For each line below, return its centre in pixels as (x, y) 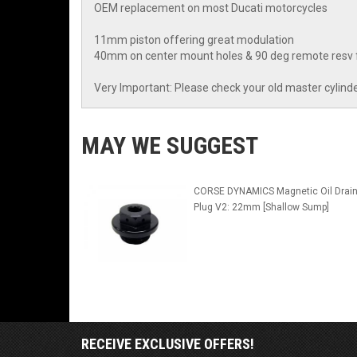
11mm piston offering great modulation (194, 40)
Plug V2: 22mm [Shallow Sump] (261, 208)
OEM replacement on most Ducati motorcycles (211, 8)
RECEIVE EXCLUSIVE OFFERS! (168, 344)
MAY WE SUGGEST (170, 146)
